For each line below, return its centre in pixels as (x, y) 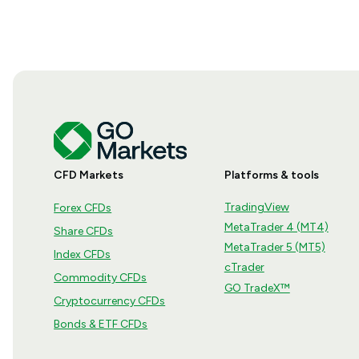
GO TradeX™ (257, 288)
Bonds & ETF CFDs (101, 324)
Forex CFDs (83, 208)
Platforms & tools (271, 175)
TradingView (256, 207)
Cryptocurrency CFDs (110, 301)
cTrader (244, 267)
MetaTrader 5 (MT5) (274, 247)
